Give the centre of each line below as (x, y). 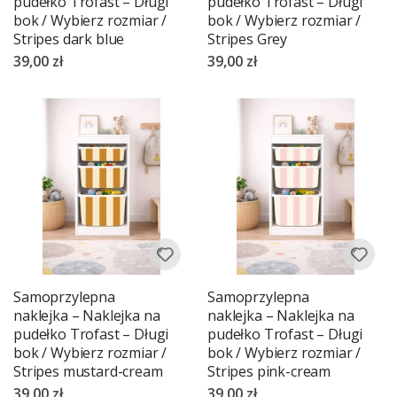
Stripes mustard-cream (88, 371)
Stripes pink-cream (269, 371)
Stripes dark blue (69, 39)
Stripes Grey (248, 39)
